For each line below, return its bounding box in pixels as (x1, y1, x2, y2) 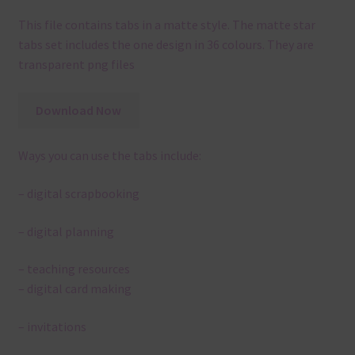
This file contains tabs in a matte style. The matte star (17, 17, 315, 33)
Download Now (36, 101, 122, 118)
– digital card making (17, 281, 132, 297)
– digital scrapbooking (17, 185, 139, 202)
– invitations (17, 319, 86, 335)
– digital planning (17, 223, 114, 239)
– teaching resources (17, 261, 130, 277)
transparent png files (17, 56, 135, 73)
